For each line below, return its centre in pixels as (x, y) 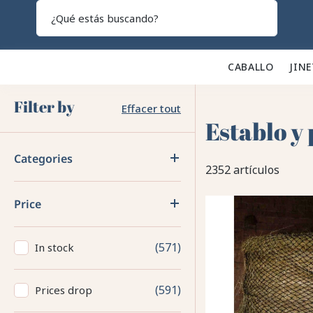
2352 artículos (242, 169)
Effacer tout (151, 108)
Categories (43, 159)
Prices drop (64, 290)
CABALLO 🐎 (259, 67)
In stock (54, 247)
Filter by (44, 107)
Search (278, 29)
